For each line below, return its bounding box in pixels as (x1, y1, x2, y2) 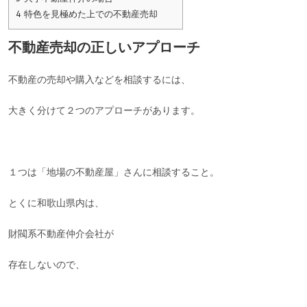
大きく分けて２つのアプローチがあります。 (8, 105, 201, 117)
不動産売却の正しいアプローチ (8, 40, 201, 56)
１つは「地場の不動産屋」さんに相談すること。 (8, 167, 220, 179)
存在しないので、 (8, 259, 86, 271)
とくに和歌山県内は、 (8, 197, 105, 210)
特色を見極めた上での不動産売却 (21, 9, 158, 20)
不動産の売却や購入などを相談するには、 (8, 74, 191, 86)
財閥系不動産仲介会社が (8, 228, 114, 241)
